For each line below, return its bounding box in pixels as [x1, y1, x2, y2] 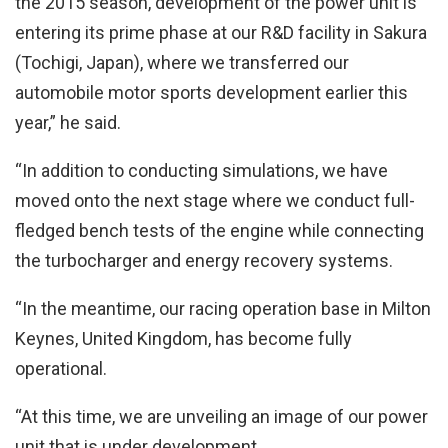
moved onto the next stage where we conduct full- [15, 189, 415, 211]
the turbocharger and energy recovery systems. [15, 249, 393, 271]
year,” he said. [15, 111, 121, 133]
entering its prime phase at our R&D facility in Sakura [15, 21, 427, 43]
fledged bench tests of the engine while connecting [15, 219, 424, 241]
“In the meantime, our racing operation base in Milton [15, 297, 431, 319]
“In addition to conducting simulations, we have [15, 159, 388, 181]
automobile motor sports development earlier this [15, 81, 408, 103]
